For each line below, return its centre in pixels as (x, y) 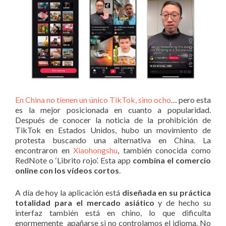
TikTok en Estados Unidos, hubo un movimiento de (113, 130)
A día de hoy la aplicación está (69, 192)
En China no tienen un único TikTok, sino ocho (93, 99)
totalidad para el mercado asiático (85, 202)
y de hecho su (182, 202)
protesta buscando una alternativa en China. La (113, 140)
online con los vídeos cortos (67, 170)
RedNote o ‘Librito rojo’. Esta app (74, 160)
